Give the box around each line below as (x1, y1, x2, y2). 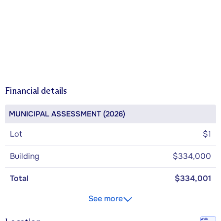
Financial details (5, 85, 67, 96)
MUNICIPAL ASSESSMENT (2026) (9, 109, 125, 119)
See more (88, 193, 123, 204)
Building (10, 150, 39, 161)
